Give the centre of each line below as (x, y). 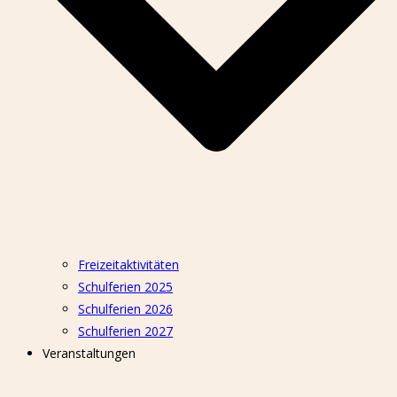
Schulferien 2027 (125, 331)
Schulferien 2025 (125, 287)
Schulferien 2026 (125, 309)
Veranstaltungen (89, 353)
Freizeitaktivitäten (128, 265)
